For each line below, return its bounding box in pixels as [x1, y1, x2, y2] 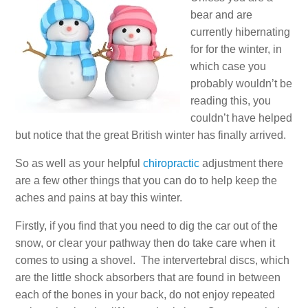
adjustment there [199, 157, 284, 169]
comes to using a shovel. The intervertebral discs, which [15, 254, 290, 266]
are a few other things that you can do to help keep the [15, 174, 278, 186]
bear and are [190, 8, 253, 21]
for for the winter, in [190, 43, 283, 55]
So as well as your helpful [15, 157, 144, 169]
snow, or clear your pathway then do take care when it [15, 236, 276, 249]
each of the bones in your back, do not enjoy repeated [15, 288, 276, 300]
